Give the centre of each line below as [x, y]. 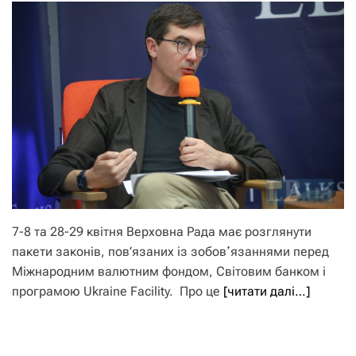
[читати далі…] [267, 291]
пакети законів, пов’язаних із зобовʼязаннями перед [170, 252]
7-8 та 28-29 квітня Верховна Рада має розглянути [162, 232]
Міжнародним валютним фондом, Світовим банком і [169, 271]
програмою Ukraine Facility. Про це [118, 291]
